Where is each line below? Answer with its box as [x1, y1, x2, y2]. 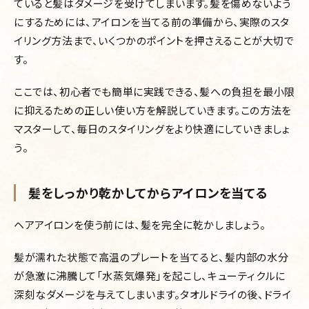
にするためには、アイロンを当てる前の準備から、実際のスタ [14, 14, 290, 30]
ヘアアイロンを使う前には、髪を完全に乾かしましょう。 [14, 217, 266, 232]
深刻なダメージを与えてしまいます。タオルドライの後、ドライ [14, 287, 292, 302]
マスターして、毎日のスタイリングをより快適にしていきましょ [14, 121, 290, 137]
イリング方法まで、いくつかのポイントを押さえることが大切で [14, 33, 295, 48]
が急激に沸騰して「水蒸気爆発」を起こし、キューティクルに [14, 268, 286, 283]
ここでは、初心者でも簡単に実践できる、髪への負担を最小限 [14, 84, 295, 99]
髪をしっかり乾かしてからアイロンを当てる [28, 183, 268, 202]
